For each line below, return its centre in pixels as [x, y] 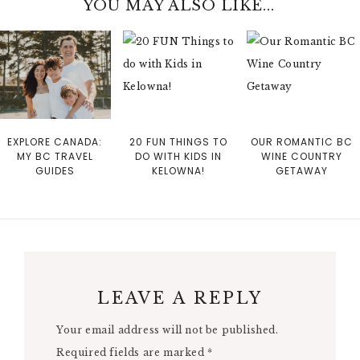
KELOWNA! [179, 171]
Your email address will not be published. [168, 330]
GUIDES [55, 171]
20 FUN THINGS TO [179, 142]
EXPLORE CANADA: [55, 142]
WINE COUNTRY [302, 157]
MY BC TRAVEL [55, 157]
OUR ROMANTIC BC [302, 142]
